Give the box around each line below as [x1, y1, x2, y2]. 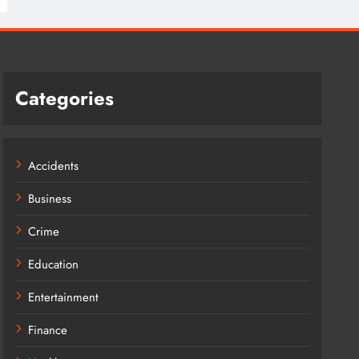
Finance [28, 321, 68, 339]
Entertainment [28, 288, 99, 306]
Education [28, 255, 79, 273]
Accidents [28, 156, 79, 175]
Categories [15, 83, 115, 112]
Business [28, 189, 72, 208]
